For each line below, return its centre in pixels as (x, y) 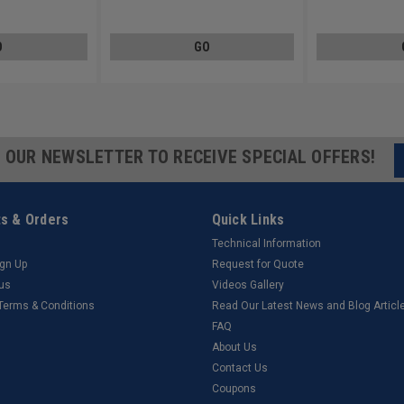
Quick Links (248, 220)
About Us (234, 348)
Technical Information (266, 244)
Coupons (234, 389)
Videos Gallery (248, 285)
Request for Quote (257, 265)
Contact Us (239, 368)
